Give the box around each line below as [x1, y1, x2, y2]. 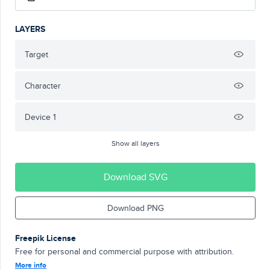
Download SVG [103, 170, 168, 184]
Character [25, 80, 61, 92]
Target [25, 48, 48, 60]
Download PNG [107, 202, 164, 214]
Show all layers [111, 138, 160, 148]
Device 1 [25, 111, 56, 123]
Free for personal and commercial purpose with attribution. [15, 245, 234, 257]
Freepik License [15, 232, 76, 244]
